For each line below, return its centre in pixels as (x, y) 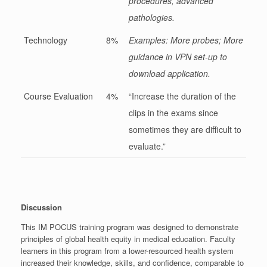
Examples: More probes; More (186, 40)
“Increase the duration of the (182, 96)
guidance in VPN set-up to (178, 57)
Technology (46, 40)
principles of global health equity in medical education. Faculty (128, 239)
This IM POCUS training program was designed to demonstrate (130, 227)
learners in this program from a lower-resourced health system (127, 251)
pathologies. (152, 18)
